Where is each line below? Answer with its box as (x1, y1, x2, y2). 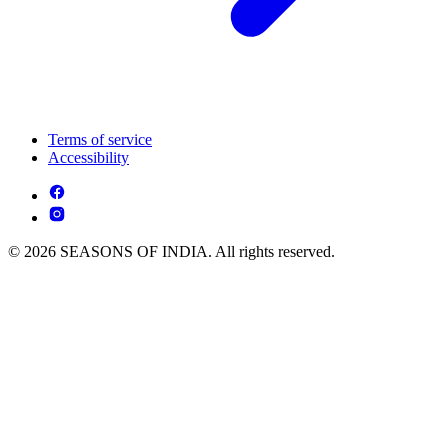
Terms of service (48, 131, 152, 149)
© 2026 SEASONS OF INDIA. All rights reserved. (8, 243, 335, 261)
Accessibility (48, 149, 129, 167)
